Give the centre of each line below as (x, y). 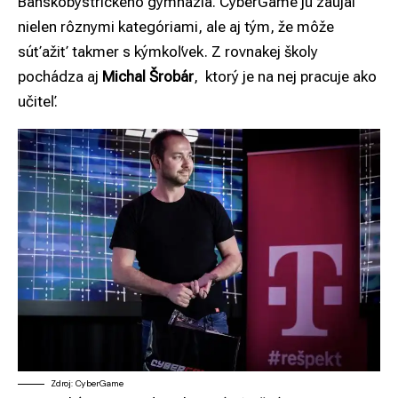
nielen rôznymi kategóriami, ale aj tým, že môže (176, 26)
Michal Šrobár (148, 76)
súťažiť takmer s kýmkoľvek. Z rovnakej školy (168, 51)
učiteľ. (38, 101)
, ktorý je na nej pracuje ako (285, 76)
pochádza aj (60, 76)
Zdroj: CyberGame (87, 384)
